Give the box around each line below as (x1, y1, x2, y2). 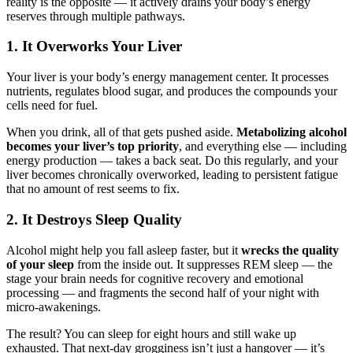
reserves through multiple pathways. (6, 9, 185, 23)
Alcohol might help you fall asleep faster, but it (6, 243, 241, 257)
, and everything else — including (179, 139, 347, 154)
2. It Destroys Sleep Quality (6, 210, 182, 228)
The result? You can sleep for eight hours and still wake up (6, 326, 296, 340)
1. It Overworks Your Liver (6, 38, 182, 55)
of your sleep (6, 257, 74, 271)
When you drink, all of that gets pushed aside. (6, 125, 236, 139)
